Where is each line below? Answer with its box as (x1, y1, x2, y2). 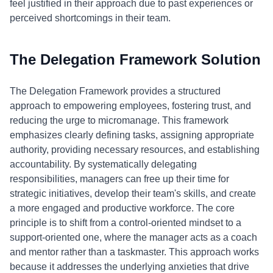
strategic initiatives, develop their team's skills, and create (10, 188, 256, 199)
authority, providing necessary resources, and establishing (10, 144, 260, 155)
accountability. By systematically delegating (10, 159, 197, 169)
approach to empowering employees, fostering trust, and (10, 101, 251, 111)
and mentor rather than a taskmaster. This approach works (10, 247, 259, 257)
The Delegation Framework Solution (10, 51, 261, 68)
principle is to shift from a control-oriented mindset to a (10, 218, 241, 228)
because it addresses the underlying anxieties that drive (10, 261, 249, 272)
